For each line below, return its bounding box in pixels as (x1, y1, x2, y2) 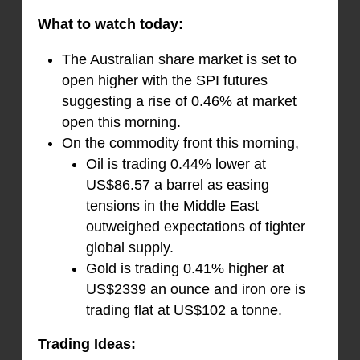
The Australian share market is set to (61, 51, 297, 67)
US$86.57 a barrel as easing (85, 176, 269, 193)
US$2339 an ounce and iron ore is (85, 280, 305, 297)
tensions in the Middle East (85, 197, 259, 214)
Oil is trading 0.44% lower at (85, 155, 266, 172)
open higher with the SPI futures (61, 72, 268, 88)
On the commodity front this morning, (61, 134, 299, 151)
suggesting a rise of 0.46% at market (61, 92, 297, 109)
